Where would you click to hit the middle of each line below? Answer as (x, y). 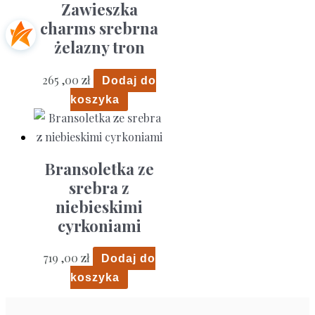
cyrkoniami (99, 225)
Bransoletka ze (99, 168)
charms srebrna (99, 28)
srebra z (99, 187)
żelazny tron (99, 47)
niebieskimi (99, 206)
